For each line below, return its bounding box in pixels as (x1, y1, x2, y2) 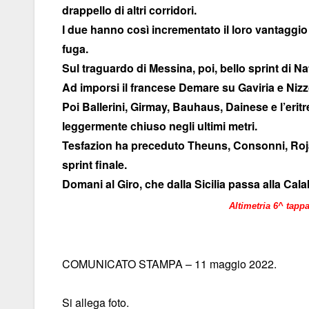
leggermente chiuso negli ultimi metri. (62, 118, 257, 134)
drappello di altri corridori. (62, 2, 197, 19)
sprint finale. (62, 157, 127, 173)
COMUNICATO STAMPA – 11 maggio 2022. (62, 256, 277, 272)
